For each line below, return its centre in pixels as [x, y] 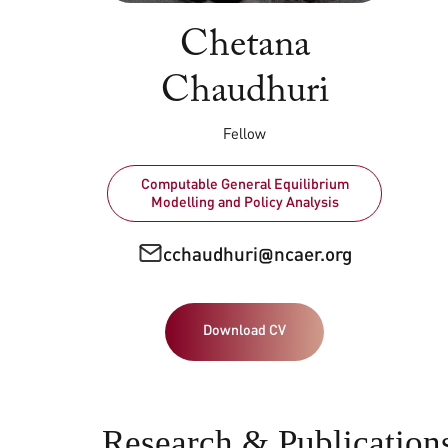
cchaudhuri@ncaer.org [257, 253]
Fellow [244, 133]
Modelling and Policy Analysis [244, 202]
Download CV [244, 330]
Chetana [244, 45]
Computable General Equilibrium [244, 184]
